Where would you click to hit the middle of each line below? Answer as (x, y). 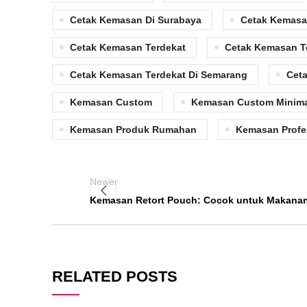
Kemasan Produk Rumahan (133, 129)
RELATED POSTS (115, 276)
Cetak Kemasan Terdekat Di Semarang (159, 74)
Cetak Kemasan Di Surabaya (136, 20)
